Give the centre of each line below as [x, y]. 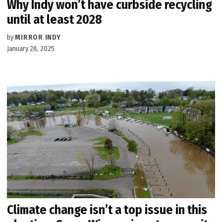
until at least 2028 [55, 20]
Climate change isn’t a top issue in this [107, 210]
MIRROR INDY [38, 38]
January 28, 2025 [31, 49]
